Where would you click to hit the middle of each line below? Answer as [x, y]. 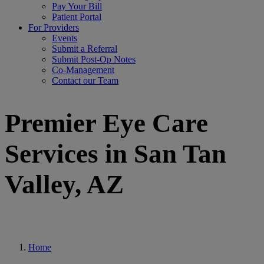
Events [65, 38]
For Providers [54, 27]
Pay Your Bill [77, 6]
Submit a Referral [85, 49]
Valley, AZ [64, 185]
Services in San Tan [115, 154]
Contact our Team [85, 80]
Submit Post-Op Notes [94, 59]
